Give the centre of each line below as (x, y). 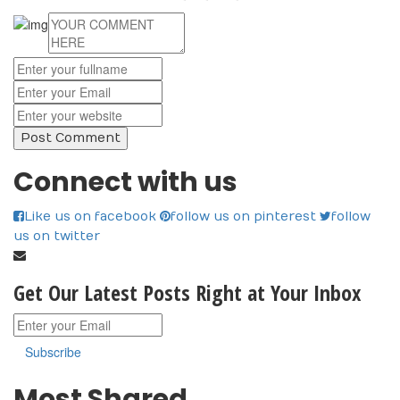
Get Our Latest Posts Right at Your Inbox (187, 293)
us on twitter (57, 237)
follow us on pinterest (243, 217)
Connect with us (125, 183)
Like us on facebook (90, 217)
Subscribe (53, 352)
